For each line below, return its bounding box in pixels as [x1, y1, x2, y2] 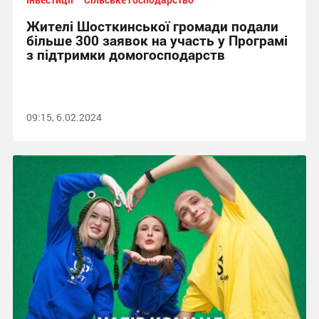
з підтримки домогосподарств [26, 46, 225, 63]
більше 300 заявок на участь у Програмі [26, 31, 288, 49]
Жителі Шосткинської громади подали [26, 17, 278, 35]
